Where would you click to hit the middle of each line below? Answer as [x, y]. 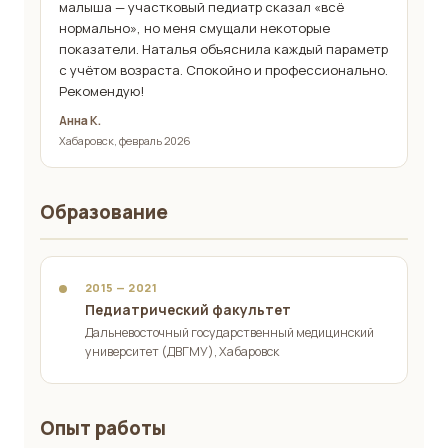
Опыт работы [103, 428]
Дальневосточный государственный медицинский [229, 333]
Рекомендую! [101, 91]
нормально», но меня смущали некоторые [194, 28]
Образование [104, 212]
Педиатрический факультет [188, 310]
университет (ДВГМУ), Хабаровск [182, 352]
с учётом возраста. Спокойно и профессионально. [223, 70]
